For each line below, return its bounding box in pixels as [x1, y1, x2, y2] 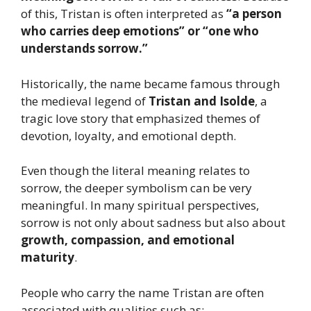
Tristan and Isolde [149, 92, 255, 109]
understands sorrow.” [21, 40, 148, 57]
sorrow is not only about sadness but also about [21, 215, 285, 231]
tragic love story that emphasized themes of [21, 110, 260, 126]
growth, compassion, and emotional [21, 232, 235, 249]
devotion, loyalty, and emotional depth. [21, 127, 236, 144]
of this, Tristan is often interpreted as [21, 6, 226, 22]
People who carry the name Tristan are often [21, 284, 264, 301]
